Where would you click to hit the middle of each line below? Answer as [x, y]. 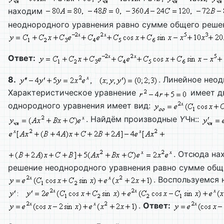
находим [26, 11]
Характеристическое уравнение [73, 93]
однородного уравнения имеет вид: [80, 106]
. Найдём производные [133, 119]
